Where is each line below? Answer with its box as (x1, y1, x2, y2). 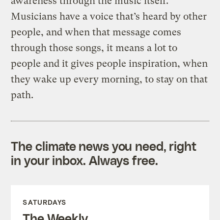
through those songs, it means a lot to (11, 42, 178, 54)
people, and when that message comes (11, 26, 182, 38)
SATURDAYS (23, 197, 67, 206)
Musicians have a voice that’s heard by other (11, 10, 207, 22)
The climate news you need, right (11, 138, 197, 153)
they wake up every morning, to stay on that (11, 73, 208, 85)
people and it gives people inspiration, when (11, 57, 208, 69)
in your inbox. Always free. (11, 152, 158, 167)
